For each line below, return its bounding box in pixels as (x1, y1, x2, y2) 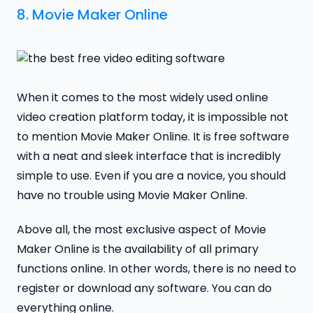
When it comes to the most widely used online (17, 89, 268, 105)
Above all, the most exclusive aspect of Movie (17, 221, 266, 238)
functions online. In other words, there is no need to (17, 260, 296, 277)
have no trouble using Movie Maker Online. (17, 187, 247, 203)
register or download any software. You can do (17, 279, 272, 296)
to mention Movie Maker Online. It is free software (17, 128, 289, 145)
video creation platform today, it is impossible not (17, 108, 289, 125)
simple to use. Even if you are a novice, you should (17, 167, 286, 184)
